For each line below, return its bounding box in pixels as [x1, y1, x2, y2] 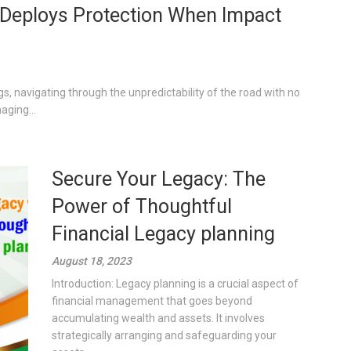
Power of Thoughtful [52, 195, 233, 218]
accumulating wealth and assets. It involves [52, 312, 266, 324]
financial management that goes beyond [52, 295, 253, 307]
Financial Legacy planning [52, 223, 276, 245]
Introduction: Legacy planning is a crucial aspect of [52, 277, 299, 290]
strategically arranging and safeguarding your [52, 329, 277, 342]
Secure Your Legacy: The [52, 168, 266, 190]
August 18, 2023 [52, 255, 132, 267]
